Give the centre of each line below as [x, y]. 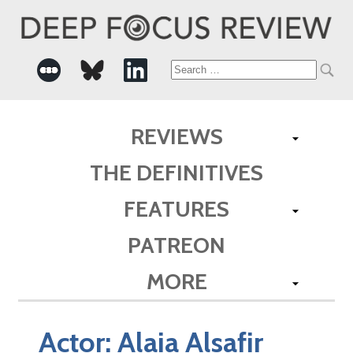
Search [199, 70]
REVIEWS [176, 136]
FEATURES [176, 208]
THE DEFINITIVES [176, 172]
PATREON [176, 245]
